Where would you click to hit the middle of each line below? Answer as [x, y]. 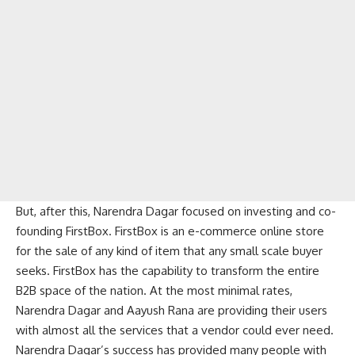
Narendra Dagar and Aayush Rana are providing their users [172, 310]
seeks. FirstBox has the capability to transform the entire [168, 270]
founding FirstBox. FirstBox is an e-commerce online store [170, 231]
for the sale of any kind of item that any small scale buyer [169, 250]
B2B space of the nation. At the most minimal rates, [154, 290]
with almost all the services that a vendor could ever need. [175, 330]
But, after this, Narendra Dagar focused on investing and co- [176, 211]
